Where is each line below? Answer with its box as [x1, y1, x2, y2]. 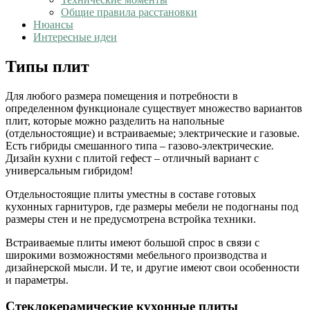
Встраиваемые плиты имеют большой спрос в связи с [6, 236, 259, 248]
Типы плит [6, 57, 89, 75]
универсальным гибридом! [6, 164, 133, 176]
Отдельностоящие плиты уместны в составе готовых [6, 188, 256, 200]
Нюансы [33, 18, 73, 30]
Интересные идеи [33, 30, 117, 43]
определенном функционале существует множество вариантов [6, 102, 302, 114]
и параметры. [6, 273, 69, 286]
